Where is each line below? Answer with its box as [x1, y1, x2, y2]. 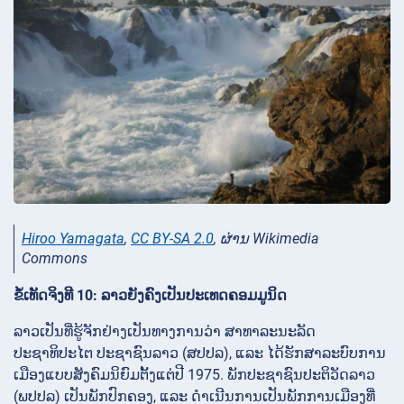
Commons [22, 249, 87, 267]
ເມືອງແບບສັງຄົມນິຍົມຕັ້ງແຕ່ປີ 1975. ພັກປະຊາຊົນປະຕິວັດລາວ [14, 366, 375, 384]
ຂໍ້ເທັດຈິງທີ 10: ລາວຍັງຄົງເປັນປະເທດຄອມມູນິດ [14, 287, 287, 305]
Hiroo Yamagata [22, 229, 124, 247]
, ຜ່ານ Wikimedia [214, 229, 319, 247]
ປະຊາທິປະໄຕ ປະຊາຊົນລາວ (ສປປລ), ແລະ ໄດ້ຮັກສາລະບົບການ [14, 344, 386, 363]
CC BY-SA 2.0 [131, 229, 214, 247]
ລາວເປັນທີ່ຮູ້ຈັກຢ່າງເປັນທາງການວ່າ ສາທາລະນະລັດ [14, 323, 316, 341]
